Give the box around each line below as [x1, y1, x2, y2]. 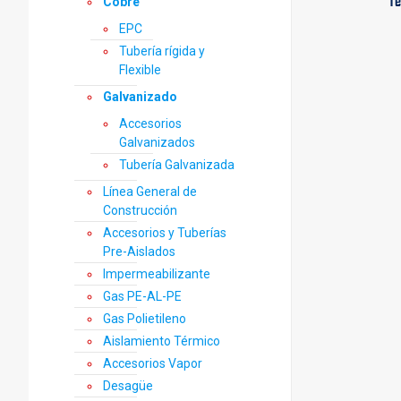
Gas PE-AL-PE [103, 289, 182, 303]
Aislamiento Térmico [103, 334, 220, 348]
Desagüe [103, 379, 153, 393]
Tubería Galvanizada [119, 158, 235, 172]
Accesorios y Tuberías [103, 226, 226, 240]
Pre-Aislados [103, 244, 175, 259]
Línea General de [103, 184, 197, 199]
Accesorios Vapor [103, 356, 202, 371]
